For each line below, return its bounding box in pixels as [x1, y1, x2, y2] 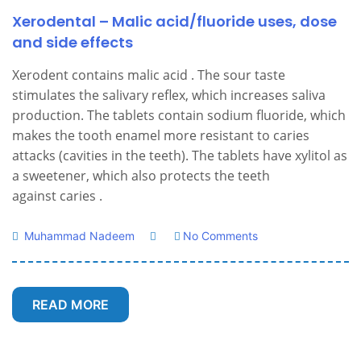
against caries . [12, 187, 102, 205]
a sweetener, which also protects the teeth [12, 167, 270, 185]
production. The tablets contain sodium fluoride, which [12, 106, 346, 124]
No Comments [183, 229, 258, 243]
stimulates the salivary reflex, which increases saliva [12, 86, 326, 104]
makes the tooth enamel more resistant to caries [12, 127, 309, 144]
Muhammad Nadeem [21, 229, 135, 243]
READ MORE [32, 297, 109, 313]
